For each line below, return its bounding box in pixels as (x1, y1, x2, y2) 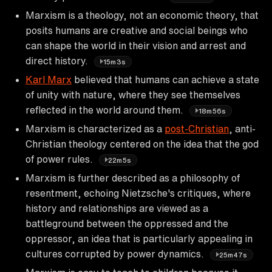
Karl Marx (25, 74, 72, 84)
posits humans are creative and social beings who (25, 25, 248, 35)
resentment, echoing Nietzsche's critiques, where (25, 188, 251, 198)
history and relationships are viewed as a (25, 203, 208, 213)
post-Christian (165, 123, 229, 134)
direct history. (25, 55, 90, 66)
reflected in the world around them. (25, 104, 186, 115)
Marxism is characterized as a (25, 123, 165, 134)
